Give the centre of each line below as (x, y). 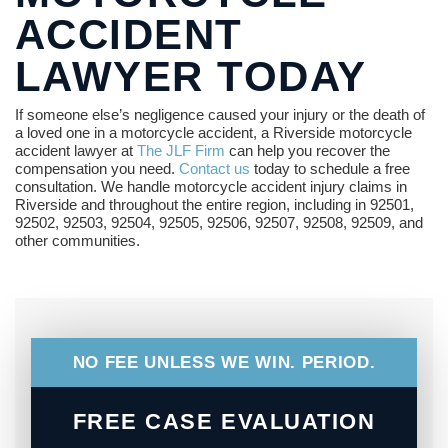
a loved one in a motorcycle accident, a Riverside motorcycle (213, 133)
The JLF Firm (181, 151)
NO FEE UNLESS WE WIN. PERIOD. (224, 363)
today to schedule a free (330, 169)
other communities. (77, 241)
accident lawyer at (76, 151)
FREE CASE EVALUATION (224, 422)
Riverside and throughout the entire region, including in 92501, (214, 205)
